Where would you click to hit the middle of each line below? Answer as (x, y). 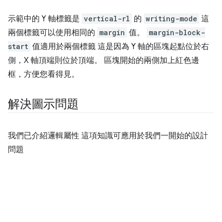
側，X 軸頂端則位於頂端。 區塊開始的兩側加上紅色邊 (104, 60)
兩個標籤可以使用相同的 (53, 32)
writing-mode (171, 18)
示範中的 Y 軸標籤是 (45, 19)
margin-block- (177, 32)
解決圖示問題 (43, 104)
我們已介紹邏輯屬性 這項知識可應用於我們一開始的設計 (108, 136)
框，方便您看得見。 (44, 74)
